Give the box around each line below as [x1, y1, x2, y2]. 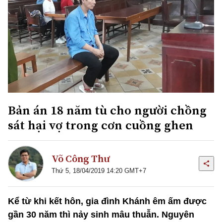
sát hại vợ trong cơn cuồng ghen [8, 116, 193, 133]
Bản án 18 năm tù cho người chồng [8, 101, 207, 118]
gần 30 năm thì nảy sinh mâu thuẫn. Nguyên [8, 209, 194, 220]
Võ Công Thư [52, 152, 110, 166]
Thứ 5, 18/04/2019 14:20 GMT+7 [52, 167, 146, 175]
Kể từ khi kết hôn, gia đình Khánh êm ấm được [8, 196, 207, 206]
